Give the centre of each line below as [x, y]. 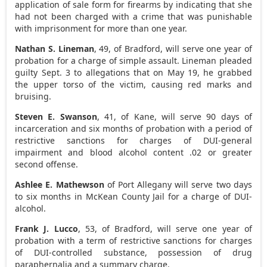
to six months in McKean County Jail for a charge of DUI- [133, 196]
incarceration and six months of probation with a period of [133, 128]
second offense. [47, 164]
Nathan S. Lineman [55, 48]
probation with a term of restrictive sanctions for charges [133, 240]
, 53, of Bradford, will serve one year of [165, 228]
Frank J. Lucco [46, 228]
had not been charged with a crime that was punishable [133, 16]
